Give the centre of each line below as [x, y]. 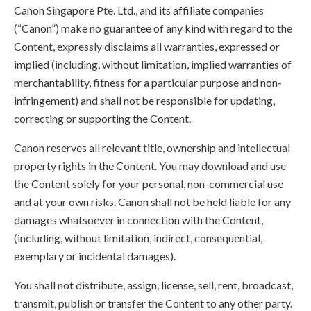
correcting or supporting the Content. [102, 118]
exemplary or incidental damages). [95, 256]
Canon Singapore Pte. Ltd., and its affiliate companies [139, 10]
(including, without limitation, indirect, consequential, [138, 238]
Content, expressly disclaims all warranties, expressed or [147, 46]
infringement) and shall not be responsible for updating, [144, 100]
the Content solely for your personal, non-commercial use [149, 184]
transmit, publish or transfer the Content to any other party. [153, 303]
